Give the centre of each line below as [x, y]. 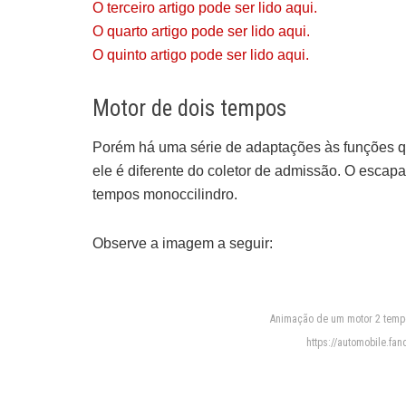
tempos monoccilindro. [165, 194]
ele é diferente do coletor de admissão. [218, 170]
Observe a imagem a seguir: [183, 243]
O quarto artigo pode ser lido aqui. [201, 32]
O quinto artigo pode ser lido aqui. [201, 55]
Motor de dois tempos [189, 109]
